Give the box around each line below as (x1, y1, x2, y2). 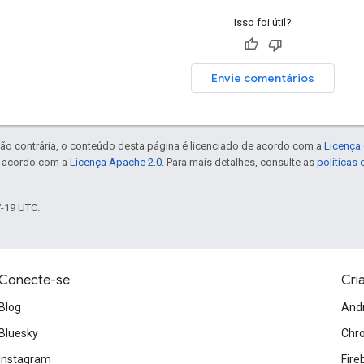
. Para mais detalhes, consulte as (162, 155, 317, 168)
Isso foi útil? (234, 15, 292, 28)
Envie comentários (211, 70, 314, 85)
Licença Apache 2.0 (70, 155, 162, 168)
